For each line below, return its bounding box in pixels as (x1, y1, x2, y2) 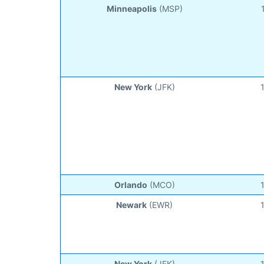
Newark (116, 199, 147, 210)
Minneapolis (106, 3, 157, 14)
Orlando (114, 179, 147, 190)
